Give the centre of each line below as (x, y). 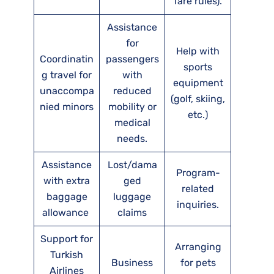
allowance (67, 213)
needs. (132, 139)
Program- (198, 173)
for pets (198, 263)
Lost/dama (132, 165)
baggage (67, 197)
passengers (132, 59)
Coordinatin (67, 59)
